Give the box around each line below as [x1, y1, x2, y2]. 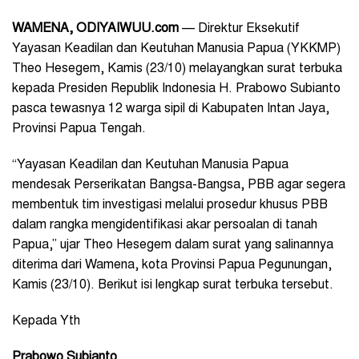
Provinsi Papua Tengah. [12, 122, 146, 135]
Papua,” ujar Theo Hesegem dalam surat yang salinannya [12, 238, 333, 252]
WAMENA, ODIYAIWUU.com [12, 22, 179, 35]
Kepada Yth [12, 314, 80, 328]
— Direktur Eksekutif [179, 22, 300, 35]
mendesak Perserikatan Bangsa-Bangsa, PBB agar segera [12, 178, 345, 192]
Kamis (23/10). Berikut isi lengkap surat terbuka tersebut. [12, 278, 333, 292]
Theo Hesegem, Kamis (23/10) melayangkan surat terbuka [12, 62, 342, 75]
